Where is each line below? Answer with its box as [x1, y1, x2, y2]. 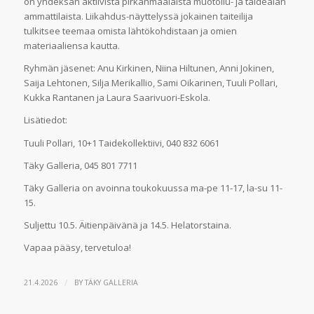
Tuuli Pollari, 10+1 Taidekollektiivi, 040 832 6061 [23, 136, 221, 149]
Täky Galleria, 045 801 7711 [23, 158, 139, 172]
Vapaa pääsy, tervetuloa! [23, 240, 131, 254]
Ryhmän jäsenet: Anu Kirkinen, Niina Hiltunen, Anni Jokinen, [23, 62, 274, 75]
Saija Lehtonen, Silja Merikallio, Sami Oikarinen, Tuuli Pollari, [23, 76, 278, 90]
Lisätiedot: [23, 114, 71, 127]
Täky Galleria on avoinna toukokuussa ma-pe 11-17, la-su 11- [23, 181, 282, 194]
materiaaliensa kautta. [23, 39, 122, 53]
